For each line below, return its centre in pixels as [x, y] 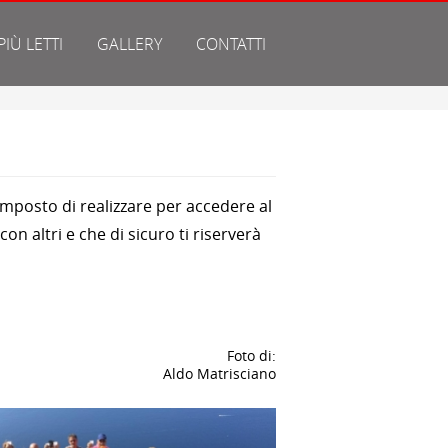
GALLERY [129, 44]
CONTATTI [231, 44]
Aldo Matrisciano [219, 373]
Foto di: [251, 355]
